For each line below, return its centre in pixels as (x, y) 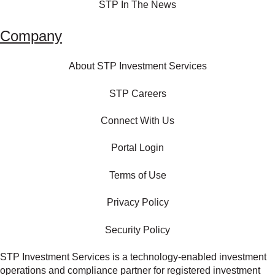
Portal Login (137, 148)
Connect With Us (137, 120)
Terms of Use (137, 175)
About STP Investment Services (137, 66)
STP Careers (137, 93)
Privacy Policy (137, 203)
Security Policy (137, 230)
